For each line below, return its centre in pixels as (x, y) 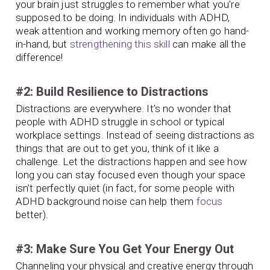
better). (32, 215)
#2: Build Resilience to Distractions (112, 92)
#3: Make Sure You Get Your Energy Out (124, 249)
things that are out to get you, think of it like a (117, 149)
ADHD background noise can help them (106, 202)
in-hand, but (42, 44)
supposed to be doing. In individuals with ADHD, (123, 18)
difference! (39, 58)
